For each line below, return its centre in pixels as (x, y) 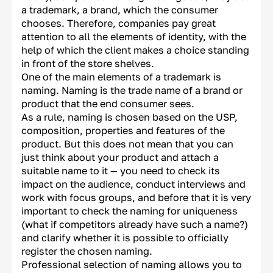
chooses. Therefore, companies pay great (119, 23)
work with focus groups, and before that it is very (136, 197)
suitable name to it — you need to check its (121, 170)
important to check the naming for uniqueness (129, 211)
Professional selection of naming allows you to (132, 264)
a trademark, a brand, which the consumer (120, 9)
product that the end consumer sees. (108, 103)
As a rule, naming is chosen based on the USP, (129, 117)
